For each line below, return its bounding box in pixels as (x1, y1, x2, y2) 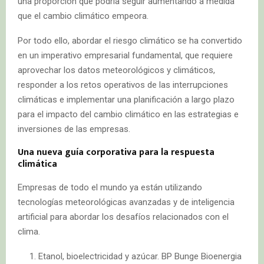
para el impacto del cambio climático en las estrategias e (18, 108, 239, 120)
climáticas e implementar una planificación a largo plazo (18, 94, 235, 105)
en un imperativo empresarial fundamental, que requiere (18, 49, 233, 61)
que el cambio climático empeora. (18, 10, 148, 21)
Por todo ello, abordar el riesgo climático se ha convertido (18, 35, 242, 46)
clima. (18, 226, 40, 237)
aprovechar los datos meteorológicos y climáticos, (18, 64, 215, 75)
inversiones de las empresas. (18, 123, 130, 134)
